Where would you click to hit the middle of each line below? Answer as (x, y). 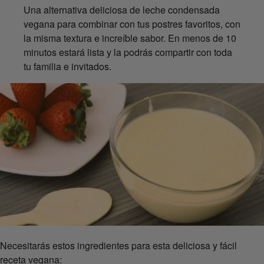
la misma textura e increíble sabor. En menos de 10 (130, 38)
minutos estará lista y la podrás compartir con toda (128, 52)
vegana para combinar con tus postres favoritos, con (132, 24)
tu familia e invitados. (67, 66)
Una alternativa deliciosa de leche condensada (122, 9)
